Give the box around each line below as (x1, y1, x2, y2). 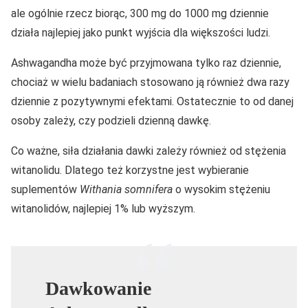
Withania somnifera (80, 183, 173, 197)
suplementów (11, 183, 80, 197)
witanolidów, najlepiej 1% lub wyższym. (11, 202, 195, 216)
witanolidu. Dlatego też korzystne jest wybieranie (11, 164, 249, 177)
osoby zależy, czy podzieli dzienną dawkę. (11, 114, 211, 128)
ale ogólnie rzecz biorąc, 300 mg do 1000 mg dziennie (11, 7, 269, 21)
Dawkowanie (45, 278, 151, 300)
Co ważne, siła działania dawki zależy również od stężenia (11, 144, 286, 158)
